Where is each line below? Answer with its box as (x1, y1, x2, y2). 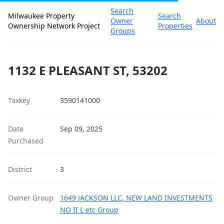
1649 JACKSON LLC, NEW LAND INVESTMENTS (60, 193, 212, 202)
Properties (157, 21, 192, 30)
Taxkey (8, 95, 30, 105)
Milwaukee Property (8, 11, 74, 20)
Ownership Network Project (8, 21, 100, 30)
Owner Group (8, 193, 53, 202)
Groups (110, 26, 135, 35)
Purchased (8, 136, 43, 145)
